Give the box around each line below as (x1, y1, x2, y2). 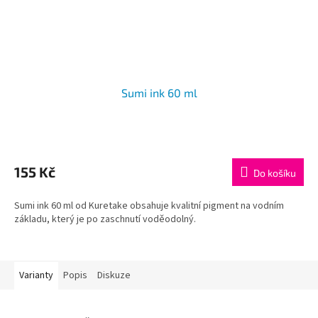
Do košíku (253, 167, 296, 180)
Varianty (19, 268, 53, 283)
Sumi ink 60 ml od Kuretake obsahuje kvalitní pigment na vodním (14, 199, 284, 214)
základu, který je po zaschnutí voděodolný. (14, 212, 196, 227)
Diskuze (97, 268, 131, 283)
